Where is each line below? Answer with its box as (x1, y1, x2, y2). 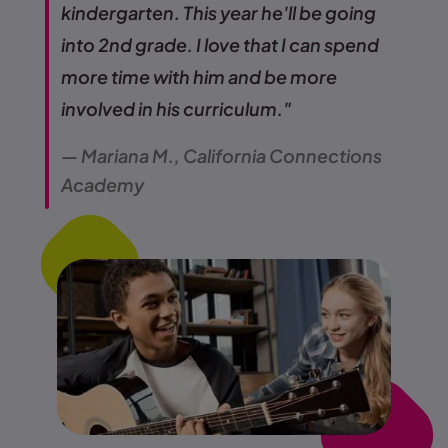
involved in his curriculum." (61, 97, 291, 121)
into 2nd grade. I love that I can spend (61, 33, 379, 57)
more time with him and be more (61, 65, 337, 89)
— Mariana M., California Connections (61, 144, 382, 168)
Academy (61, 173, 144, 197)
